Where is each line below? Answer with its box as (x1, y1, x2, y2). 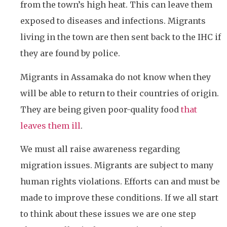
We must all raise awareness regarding (20, 143, 180, 154)
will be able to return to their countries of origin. (20, 88, 219, 98)
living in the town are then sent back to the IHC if (20, 32, 221, 43)
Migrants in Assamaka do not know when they (20, 71, 211, 82)
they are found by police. (20, 48, 122, 59)
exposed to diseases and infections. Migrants (20, 16, 206, 26)
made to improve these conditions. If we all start (20, 192, 218, 203)
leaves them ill (20, 120, 81, 131)
